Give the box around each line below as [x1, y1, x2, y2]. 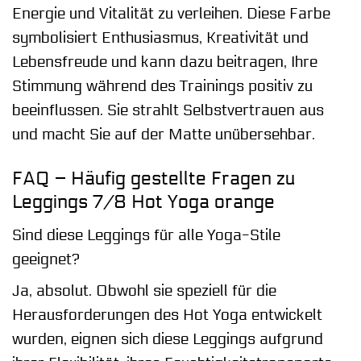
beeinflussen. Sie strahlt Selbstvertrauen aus [12, 102, 324, 120]
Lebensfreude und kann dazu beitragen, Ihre [12, 53, 317, 72]
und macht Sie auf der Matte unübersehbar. [12, 126, 315, 144]
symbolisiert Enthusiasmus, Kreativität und [12, 29, 309, 48]
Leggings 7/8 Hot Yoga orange [12, 191, 275, 214]
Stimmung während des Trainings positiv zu [12, 77, 313, 96]
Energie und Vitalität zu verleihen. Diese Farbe [12, 5, 330, 23]
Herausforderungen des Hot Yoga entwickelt [12, 306, 322, 325]
